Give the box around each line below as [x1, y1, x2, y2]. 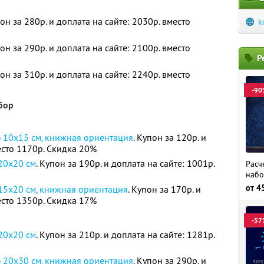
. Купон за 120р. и [133, 131, 207, 143]
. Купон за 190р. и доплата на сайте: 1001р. [36, 157, 216, 169]
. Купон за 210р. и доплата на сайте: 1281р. [36, 229, 216, 240]
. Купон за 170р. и [128, 183, 202, 195]
